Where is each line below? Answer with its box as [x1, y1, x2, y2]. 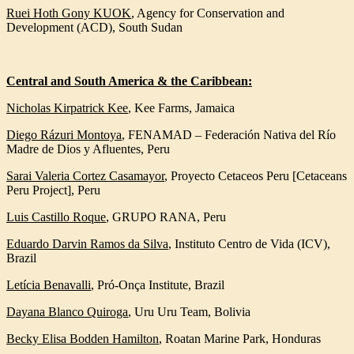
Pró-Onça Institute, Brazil [97, 278, 224, 292]
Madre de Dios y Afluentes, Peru [6, 142, 170, 156]
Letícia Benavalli [6, 278, 91, 292]
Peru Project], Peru [6, 183, 100, 197]
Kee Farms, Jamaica [134, 101, 235, 115]
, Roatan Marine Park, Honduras [159, 332, 321, 345]
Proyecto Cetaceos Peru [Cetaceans [171, 169, 347, 183]
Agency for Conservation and [137, 6, 284, 20]
